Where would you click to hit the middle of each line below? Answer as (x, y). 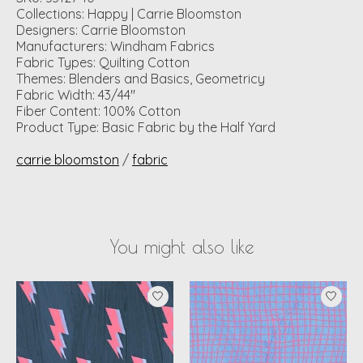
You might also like (181, 246)
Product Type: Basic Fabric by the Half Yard (146, 127)
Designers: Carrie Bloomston (101, 30)
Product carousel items (85, 289)
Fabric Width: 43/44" (76, 94)
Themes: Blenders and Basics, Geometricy (141, 78)
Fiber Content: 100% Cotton (98, 111)
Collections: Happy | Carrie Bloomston (129, 13)
